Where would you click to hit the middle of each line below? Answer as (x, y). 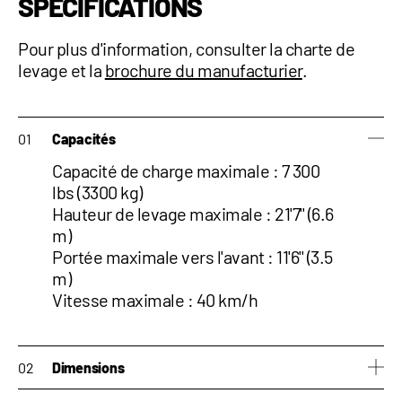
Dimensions (88, 367)
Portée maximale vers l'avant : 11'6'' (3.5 (192, 257)
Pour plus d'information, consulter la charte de (187, 48)
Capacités (84, 139)
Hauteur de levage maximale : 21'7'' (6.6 (193, 214)
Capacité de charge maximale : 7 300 (186, 170)
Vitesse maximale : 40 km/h (155, 300)
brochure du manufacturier (203, 70)
